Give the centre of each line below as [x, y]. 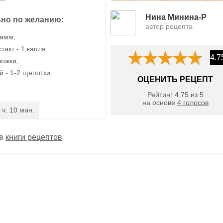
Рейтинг [161, 95]
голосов [195, 103]
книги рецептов [34, 137]
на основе [160, 103]
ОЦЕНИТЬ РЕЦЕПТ [175, 79]
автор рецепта [169, 26]
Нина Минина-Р [176, 17]
